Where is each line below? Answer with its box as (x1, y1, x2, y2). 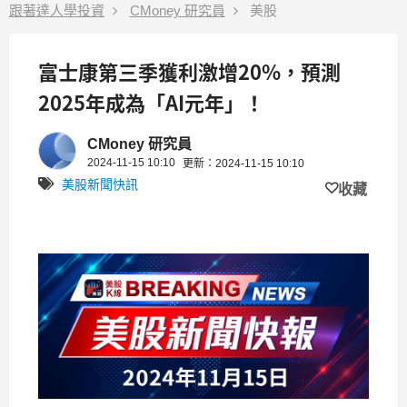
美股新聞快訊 (62, 177, 138, 193)
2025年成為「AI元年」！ (38, 87, 264, 117)
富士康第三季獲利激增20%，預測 (38, 56, 341, 86)
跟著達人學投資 (9, 3, 104, 19)
